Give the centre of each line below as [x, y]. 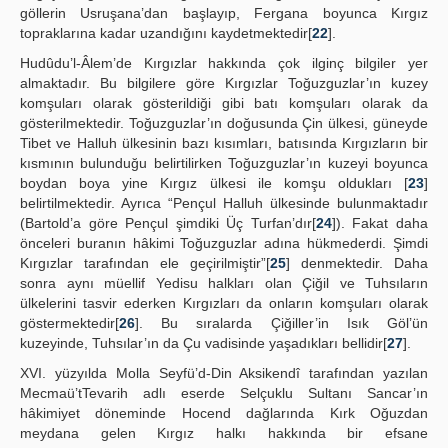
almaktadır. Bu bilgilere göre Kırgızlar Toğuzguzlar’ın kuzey [224, 83]
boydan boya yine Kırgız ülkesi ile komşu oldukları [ [214, 183]
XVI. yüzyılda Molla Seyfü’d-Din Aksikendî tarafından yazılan [224, 373]
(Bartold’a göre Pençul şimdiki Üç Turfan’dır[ [168, 223]
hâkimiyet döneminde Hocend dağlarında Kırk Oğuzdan [224, 413]
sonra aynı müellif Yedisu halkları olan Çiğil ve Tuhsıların [224, 283]
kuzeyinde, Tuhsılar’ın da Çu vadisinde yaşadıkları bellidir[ [203, 343]
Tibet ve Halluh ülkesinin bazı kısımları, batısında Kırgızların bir [224, 143]
